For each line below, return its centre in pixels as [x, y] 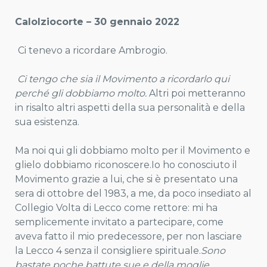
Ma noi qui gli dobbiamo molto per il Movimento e [133, 150]
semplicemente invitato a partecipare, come [119, 222]
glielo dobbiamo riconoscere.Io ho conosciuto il [126, 165]
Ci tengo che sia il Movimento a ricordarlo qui [123, 79]
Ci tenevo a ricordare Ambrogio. [93, 50]
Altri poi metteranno [196, 93]
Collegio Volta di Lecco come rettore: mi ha [116, 208]
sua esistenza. [47, 122]
